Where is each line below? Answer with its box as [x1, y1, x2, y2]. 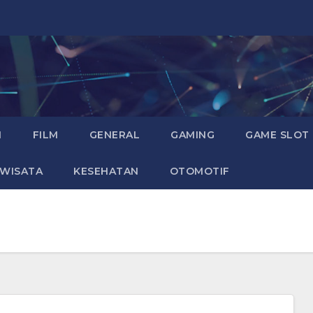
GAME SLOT [245, 129, 310, 142]
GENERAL [89, 129, 140, 142]
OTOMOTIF [169, 165, 230, 178]
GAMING [170, 129, 215, 142]
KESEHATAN [73, 165, 139, 178]
